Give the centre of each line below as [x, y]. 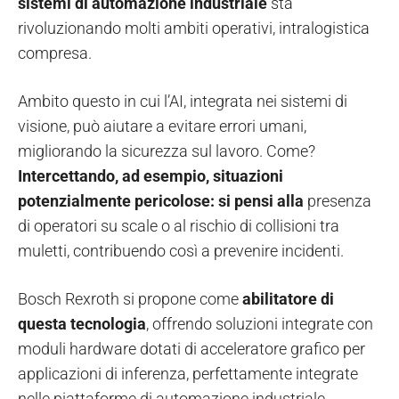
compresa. [55, 53]
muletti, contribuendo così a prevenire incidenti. [181, 251]
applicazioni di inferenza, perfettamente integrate [188, 374]
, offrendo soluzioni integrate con [260, 324]
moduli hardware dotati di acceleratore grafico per [191, 349]
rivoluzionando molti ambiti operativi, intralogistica [194, 28]
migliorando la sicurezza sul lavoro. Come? [167, 151]
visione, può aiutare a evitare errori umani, [162, 126]
